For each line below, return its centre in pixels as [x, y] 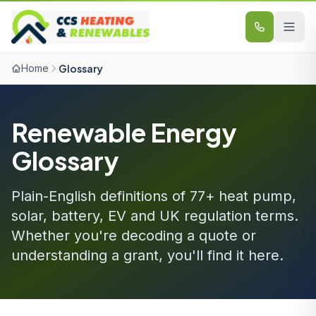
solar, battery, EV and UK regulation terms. [155, 216]
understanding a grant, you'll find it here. [147, 255]
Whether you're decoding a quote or [134, 236]
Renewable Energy [124, 132]
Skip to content [51, 14]
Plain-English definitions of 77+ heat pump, [154, 196]
